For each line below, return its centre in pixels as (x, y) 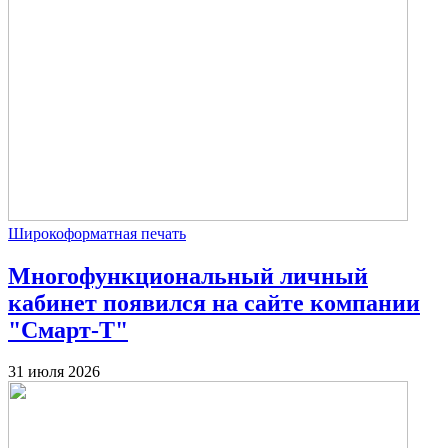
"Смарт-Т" (68, 329)
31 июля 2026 (54, 372)
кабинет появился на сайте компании (214, 302)
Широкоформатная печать (97, 233)
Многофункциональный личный (188, 275)
